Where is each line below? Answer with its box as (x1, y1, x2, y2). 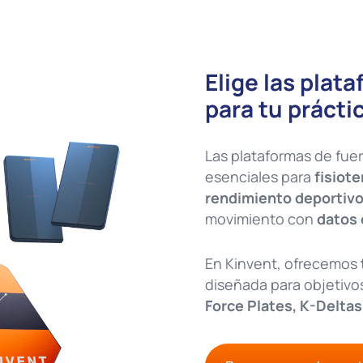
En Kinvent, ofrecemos (204, 253, 361, 273)
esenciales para (204, 167, 314, 186)
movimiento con (204, 209, 317, 228)
